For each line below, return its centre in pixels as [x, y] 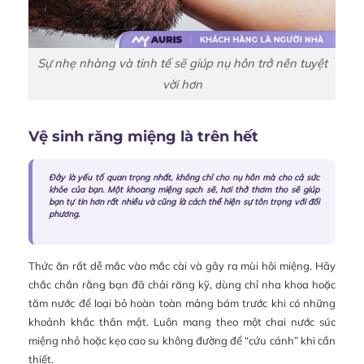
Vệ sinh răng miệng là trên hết [143, 136]
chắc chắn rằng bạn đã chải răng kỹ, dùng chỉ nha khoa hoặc [182, 284]
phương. [64, 214]
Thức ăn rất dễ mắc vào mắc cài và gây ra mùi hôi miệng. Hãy [182, 265]
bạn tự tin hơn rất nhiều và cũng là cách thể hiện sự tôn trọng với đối [184, 201]
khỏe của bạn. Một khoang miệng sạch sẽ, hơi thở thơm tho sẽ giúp [184, 189]
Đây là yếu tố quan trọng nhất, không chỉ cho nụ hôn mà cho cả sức [184, 177]
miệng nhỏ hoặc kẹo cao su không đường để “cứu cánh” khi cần [182, 340]
